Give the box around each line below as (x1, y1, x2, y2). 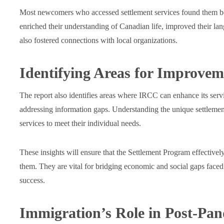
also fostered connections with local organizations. (19, 36, 177, 44)
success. (19, 176, 45, 184)
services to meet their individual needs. (19, 119, 141, 127)
